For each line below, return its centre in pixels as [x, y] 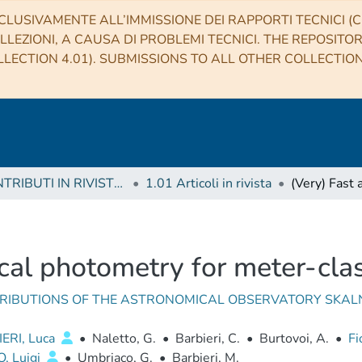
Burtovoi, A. [294, 339]
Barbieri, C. [207, 339]
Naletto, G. [124, 339]
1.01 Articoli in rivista [208, 183]
